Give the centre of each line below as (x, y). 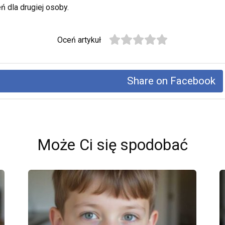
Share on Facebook (172, 81)
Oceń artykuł (79, 40)
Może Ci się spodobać (113, 145)
